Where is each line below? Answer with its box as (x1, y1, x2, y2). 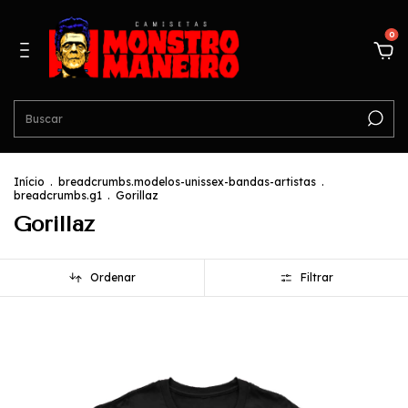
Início (14, 175, 45, 189)
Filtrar (301, 270, 334, 285)
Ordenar (89, 270, 136, 285)
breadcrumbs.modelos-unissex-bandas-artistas (58, 175, 316, 189)
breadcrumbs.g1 (14, 189, 102, 202)
